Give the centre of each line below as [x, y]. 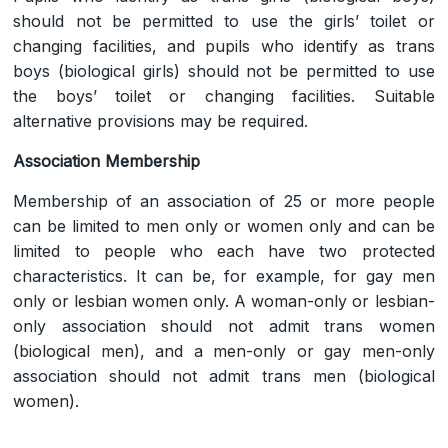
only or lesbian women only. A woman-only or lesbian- [224, 300]
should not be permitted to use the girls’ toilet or [224, 20]
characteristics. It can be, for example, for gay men [224, 275]
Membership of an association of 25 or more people [224, 200]
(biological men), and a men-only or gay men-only [224, 350]
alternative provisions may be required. [161, 120]
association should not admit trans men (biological [224, 375]
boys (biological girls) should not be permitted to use [224, 70]
